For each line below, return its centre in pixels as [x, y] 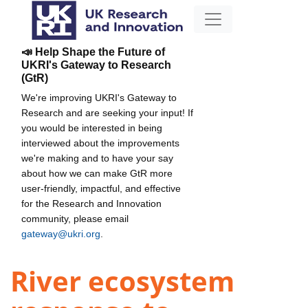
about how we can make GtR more [97, 173]
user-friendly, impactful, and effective [101, 188]
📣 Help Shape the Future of [93, 52]
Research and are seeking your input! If [107, 112]
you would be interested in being [92, 128]
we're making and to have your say [97, 158]
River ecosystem [122, 281]
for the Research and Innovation [91, 203]
